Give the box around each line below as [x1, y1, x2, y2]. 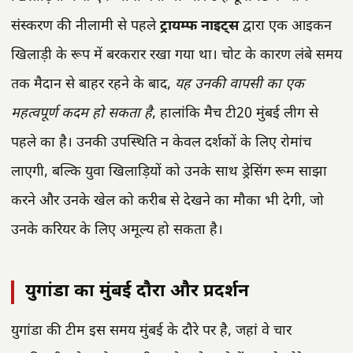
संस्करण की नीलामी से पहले [11, 17, 160, 35]
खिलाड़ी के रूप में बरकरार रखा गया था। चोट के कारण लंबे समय [11, 46, 342, 65]
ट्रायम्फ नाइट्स [160, 17, 239, 35]
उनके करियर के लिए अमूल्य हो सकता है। [11, 221, 223, 240]
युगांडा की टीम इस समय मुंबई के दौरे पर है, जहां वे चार [11, 321, 292, 340]
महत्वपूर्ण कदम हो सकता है [11, 104, 152, 123]
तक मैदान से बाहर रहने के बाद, [11, 75, 175, 94]
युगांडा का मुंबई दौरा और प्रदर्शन [25, 280, 249, 303]
